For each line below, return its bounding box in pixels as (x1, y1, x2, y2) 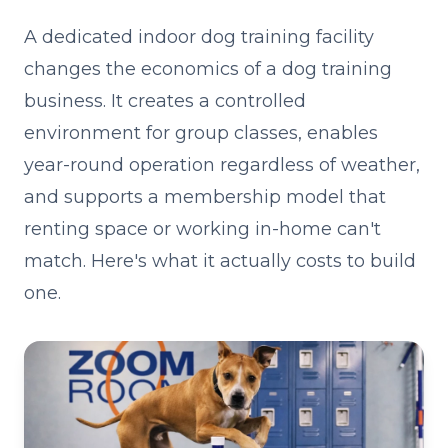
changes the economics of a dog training (24, 58, 392, 80)
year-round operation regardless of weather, (24, 154, 420, 176)
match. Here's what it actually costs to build (24, 250, 416, 272)
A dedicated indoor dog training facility (24, 26, 374, 48)
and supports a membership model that (24, 186, 386, 208)
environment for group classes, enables (24, 122, 378, 144)
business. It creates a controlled (24, 90, 306, 112)
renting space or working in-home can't (24, 218, 381, 240)
